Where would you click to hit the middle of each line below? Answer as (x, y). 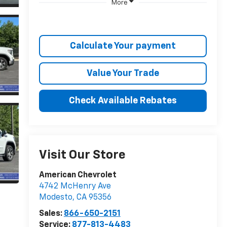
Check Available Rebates (123, 101)
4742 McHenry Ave (75, 187)
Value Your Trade (123, 73)
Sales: (51, 214)
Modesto (55, 198)
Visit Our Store (82, 155)
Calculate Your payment (123, 46)
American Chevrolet (78, 176)
